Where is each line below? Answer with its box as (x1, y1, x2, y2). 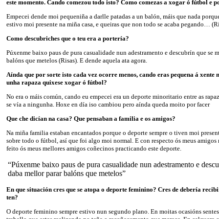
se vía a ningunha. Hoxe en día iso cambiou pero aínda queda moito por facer (6, 100, 210, 108)
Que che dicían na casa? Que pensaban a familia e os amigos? (6, 114, 175, 122)
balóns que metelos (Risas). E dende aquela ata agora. (6, 56, 147, 64)
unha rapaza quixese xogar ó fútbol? (6, 78, 107, 86)
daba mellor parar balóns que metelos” (8, 169, 126, 177)
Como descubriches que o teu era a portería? (6, 34, 129, 42)
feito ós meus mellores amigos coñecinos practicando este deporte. (6, 144, 181, 152)
